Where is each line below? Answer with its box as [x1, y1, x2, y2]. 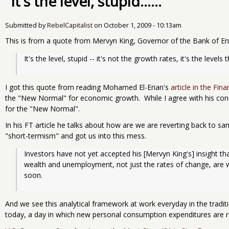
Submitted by [5, 20, 47, 30]
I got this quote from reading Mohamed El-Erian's [5, 82, 171, 93]
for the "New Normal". [5, 104, 82, 114]
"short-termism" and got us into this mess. [5, 131, 148, 141]
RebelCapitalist [47, 20, 93, 30]
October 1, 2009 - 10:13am [104, 20, 181, 30]
